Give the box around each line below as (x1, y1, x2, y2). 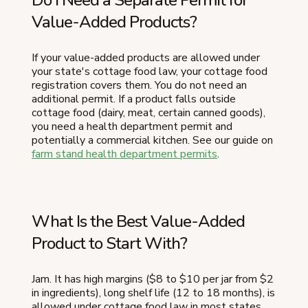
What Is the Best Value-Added (32, 210, 245, 233)
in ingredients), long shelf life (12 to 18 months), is (32, 285, 275, 301)
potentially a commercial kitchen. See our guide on (32, 133, 273, 148)
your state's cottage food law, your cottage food (32, 64, 267, 80)
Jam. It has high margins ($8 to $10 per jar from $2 (32, 272, 274, 287)
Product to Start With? (32, 232, 187, 255)
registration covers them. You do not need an (32, 78, 247, 93)
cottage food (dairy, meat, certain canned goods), (32, 105, 265, 121)
